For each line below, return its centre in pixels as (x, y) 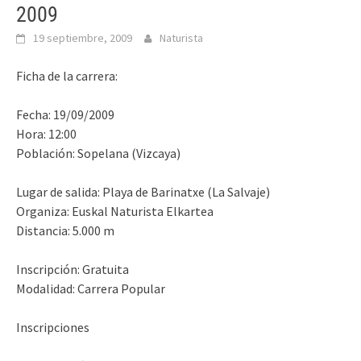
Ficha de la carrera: (67, 76)
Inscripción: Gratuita (73, 270)
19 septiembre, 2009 (83, 38)
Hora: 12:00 (46, 134)
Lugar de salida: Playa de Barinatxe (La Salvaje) (143, 192)
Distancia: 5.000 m (65, 231)
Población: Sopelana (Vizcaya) (98, 154)
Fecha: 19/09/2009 (65, 115)
